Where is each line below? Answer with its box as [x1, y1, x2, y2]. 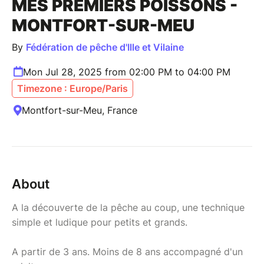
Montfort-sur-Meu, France [22, 104, 137, 116]
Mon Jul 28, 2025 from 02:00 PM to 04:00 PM [23, 65, 230, 78]
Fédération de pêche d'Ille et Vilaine [26, 41, 184, 53]
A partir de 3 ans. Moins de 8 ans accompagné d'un [12, 245, 243, 258]
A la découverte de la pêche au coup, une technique [12, 201, 245, 213]
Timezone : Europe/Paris [17, 82, 128, 94]
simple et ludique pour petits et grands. [12, 216, 187, 228]
